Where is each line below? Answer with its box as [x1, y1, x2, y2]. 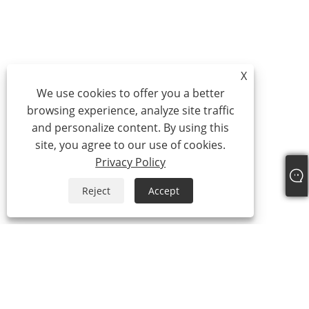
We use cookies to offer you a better [36, 86, 225, 101]
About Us [41, 248, 99, 266]
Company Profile [41, 286, 117, 299]
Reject [81, 184, 110, 197]
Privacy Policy [95, 154, 166, 170]
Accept [148, 184, 179, 197]
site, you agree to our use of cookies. [35, 137, 226, 152]
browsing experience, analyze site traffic [26, 103, 235, 118]
